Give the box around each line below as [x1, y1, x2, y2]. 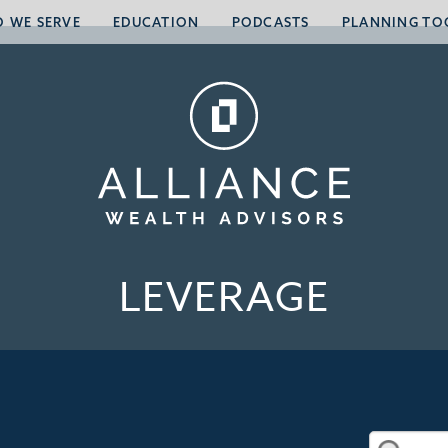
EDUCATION [113, 14, 200, 30]
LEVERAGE [118, 269, 330, 328]
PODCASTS [231, 14, 310, 30]
